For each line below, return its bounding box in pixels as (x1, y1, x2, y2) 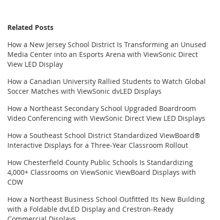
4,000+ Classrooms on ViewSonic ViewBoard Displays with (7, 167, 196, 177)
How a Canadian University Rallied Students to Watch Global (7, 77, 206, 86)
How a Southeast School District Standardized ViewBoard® (7, 131, 200, 140)
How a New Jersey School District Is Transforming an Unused (7, 40, 206, 50)
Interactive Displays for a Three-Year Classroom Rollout (7, 140, 188, 150)
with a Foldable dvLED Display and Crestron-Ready (7, 204, 173, 214)
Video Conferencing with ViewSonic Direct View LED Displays (7, 113, 205, 123)
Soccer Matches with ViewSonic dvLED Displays (7, 86, 162, 96)
